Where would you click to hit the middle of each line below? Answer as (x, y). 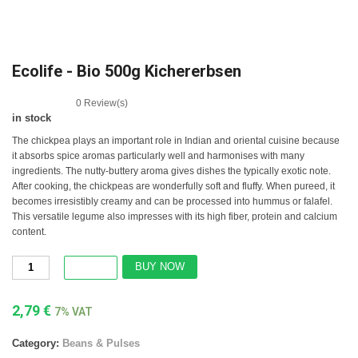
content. (29, 231)
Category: (36, 343)
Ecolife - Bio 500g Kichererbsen (127, 71)
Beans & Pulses (101, 343)
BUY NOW (160, 266)
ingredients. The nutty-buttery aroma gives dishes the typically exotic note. (171, 171)
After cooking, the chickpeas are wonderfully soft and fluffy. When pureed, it (173, 186)
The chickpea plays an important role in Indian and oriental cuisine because (176, 140)
